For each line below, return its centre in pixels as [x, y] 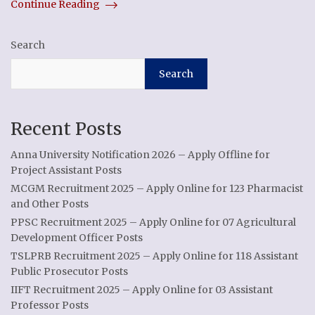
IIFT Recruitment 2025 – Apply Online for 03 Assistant [142, 290]
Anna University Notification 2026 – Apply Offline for [140, 155]
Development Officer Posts [77, 238]
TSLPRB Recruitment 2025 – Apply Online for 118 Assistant [154, 256]
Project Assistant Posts [66, 170]
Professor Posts [50, 305]
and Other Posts [50, 204]
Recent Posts [66, 129]
